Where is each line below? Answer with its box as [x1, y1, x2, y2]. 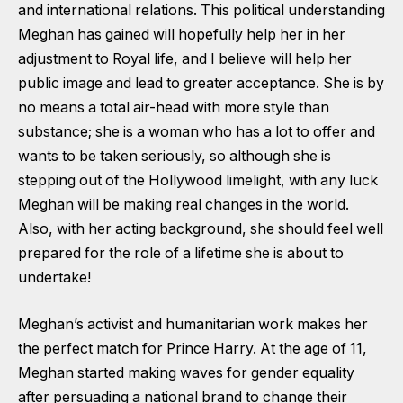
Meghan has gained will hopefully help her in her [18, 26, 345, 44]
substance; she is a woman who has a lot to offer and [18, 123, 375, 141]
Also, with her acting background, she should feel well [18, 220, 383, 238]
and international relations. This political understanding [18, 2, 385, 20]
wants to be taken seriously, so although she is [18, 148, 331, 166]
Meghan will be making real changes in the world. [18, 196, 349, 214]
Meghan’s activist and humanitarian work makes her [18, 315, 368, 333]
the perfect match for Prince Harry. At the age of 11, [18, 339, 367, 357]
